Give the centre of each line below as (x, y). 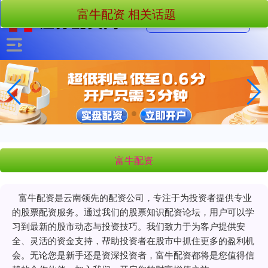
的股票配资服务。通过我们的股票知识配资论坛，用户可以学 (133, 211)
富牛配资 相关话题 (127, 13)
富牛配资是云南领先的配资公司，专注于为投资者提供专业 (135, 197)
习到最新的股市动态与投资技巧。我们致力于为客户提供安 (129, 226)
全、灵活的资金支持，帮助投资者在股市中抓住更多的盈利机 (133, 240)
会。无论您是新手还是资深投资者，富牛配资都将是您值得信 (133, 254)
